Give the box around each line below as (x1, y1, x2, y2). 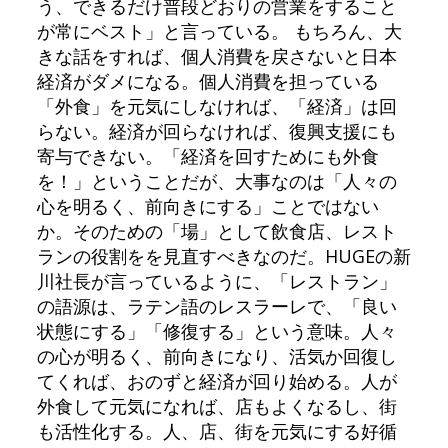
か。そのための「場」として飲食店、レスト (36, 218, 397, 243)
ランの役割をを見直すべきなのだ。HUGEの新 (36, 243, 411, 268)
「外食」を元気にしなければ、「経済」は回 (36, 93, 397, 118)
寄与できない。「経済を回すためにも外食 (36, 143, 379, 168)
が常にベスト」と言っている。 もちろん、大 (36, 18, 402, 43)
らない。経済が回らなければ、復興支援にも (36, 118, 397, 143)
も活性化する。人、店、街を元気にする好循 (36, 418, 397, 443)
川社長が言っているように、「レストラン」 (36, 268, 397, 293)
